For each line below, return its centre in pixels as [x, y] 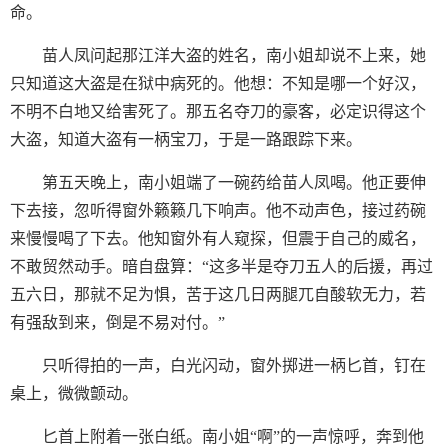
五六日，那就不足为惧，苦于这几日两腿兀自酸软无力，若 [218, 294]
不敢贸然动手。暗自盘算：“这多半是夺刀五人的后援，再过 [221, 266]
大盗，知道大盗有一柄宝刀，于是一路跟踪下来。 [186, 139]
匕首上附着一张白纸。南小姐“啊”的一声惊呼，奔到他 [233, 436]
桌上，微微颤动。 [74, 393]
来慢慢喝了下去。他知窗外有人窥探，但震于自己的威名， [218, 238]
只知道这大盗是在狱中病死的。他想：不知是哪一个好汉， [218, 83]
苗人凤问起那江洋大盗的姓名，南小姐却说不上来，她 [234, 55]
